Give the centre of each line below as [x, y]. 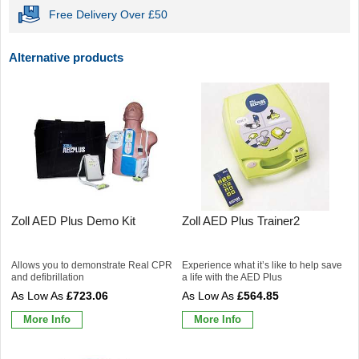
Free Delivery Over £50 [108, 14]
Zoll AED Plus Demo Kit [73, 220]
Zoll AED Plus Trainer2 [241, 220]
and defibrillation [48, 277]
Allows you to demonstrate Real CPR [92, 265]
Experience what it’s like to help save [262, 265]
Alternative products [66, 57]
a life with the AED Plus [232, 277]
